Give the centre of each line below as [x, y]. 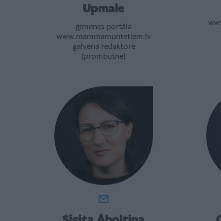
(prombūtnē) [104, 57]
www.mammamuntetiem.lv [104, 37]
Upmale [104, 9]
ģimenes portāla [104, 27]
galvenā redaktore [104, 47]
